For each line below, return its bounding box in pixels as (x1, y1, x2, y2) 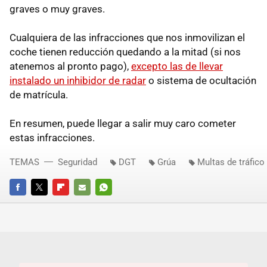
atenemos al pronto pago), (10, 60, 131, 73)
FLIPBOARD (52, 199, 93, 209)
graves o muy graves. (10, 3, 105, 15)
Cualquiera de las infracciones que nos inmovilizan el (10, 32, 245, 44)
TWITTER (31, 199, 63, 209)
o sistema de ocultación (146, 74, 256, 87)
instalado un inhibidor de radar (10, 74, 146, 87)
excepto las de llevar (131, 60, 223, 73)
